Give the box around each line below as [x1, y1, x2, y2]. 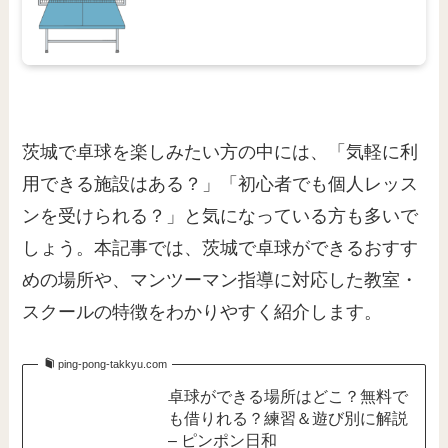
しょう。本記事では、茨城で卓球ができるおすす [22, 238, 419, 259]
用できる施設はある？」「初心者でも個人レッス [22, 174, 419, 195]
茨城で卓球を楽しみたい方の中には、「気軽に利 [22, 142, 419, 163]
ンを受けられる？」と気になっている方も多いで [22, 206, 419, 227]
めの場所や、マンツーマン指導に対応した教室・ [22, 270, 419, 291]
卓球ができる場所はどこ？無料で [167, 387, 408, 406]
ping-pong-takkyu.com [57, 358, 167, 371]
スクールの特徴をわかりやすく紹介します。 [22, 302, 383, 323]
